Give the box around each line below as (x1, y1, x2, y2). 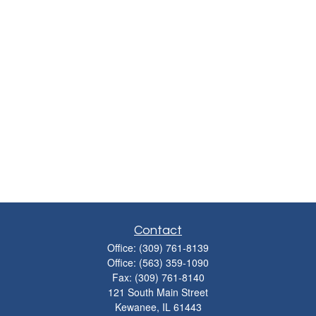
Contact (134, 224, 182, 237)
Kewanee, (114, 300, 159, 314)
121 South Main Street (108, 285, 208, 299)
